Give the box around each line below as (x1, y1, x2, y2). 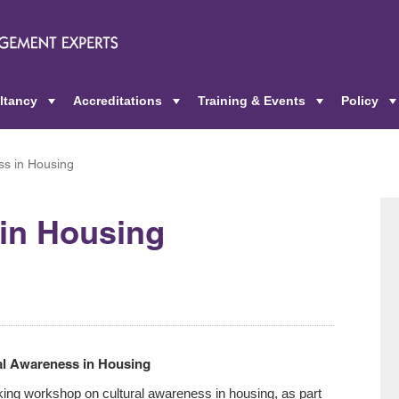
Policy (341, 94, 379, 108)
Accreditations (73, 94, 162, 108)
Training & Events (198, 94, 305, 108)
